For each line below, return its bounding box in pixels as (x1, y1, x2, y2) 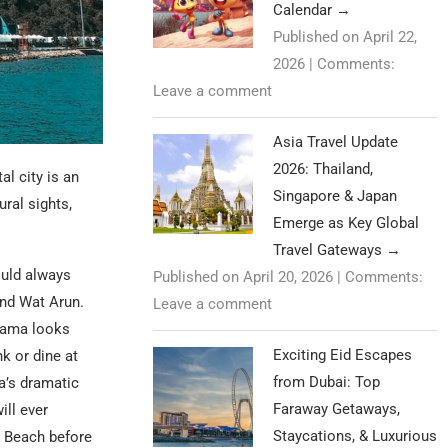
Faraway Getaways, (273, 400, 401, 419)
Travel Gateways (273, 241, 387, 260)
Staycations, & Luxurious (273, 427, 438, 446)
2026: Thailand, (273, 160, 374, 179)
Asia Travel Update (273, 133, 399, 152)
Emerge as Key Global (273, 214, 420, 233)
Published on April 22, (273, 28, 418, 47)
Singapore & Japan (273, 187, 398, 206)
